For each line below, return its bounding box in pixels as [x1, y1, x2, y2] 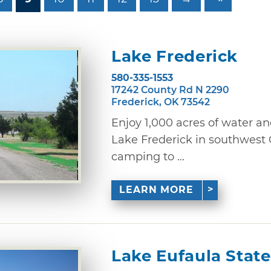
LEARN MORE [119, 184, 194, 196]
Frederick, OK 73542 [111, 96, 210, 108]
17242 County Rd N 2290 [111, 83, 229, 96]
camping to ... [111, 149, 184, 163]
